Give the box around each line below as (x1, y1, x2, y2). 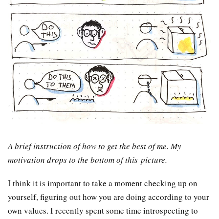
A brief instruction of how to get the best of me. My (8, 140, 181, 152)
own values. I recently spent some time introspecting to (8, 205, 198, 217)
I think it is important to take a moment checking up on (8, 177, 197, 189)
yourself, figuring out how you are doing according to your (8, 191, 209, 203)
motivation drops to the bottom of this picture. (8, 153, 167, 165)
